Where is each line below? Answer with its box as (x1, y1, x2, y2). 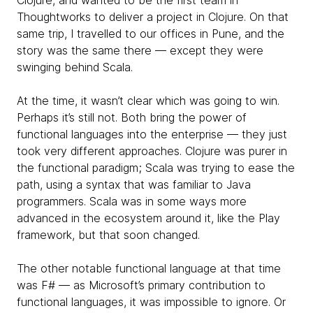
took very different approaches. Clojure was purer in (17, 144, 287, 158)
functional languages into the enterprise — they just (17, 127, 287, 141)
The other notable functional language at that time (17, 261, 281, 275)
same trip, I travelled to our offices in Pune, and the (17, 27, 284, 41)
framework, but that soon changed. (17, 228, 200, 242)
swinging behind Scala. (17, 60, 133, 74)
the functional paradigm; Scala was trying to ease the (17, 161, 295, 175)
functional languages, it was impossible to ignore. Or (17, 295, 286, 309)
